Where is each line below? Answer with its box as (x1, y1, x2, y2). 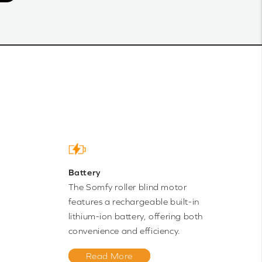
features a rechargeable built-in (68, 196, 199, 207)
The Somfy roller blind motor (68, 182, 187, 192)
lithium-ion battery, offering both (68, 211, 203, 222)
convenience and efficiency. (68, 226, 181, 236)
